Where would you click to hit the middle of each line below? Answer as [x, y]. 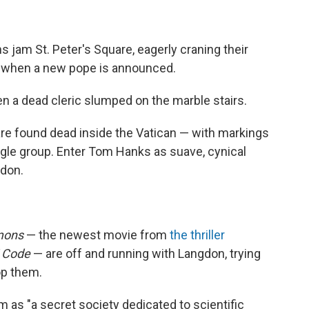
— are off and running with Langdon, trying [146, 253]
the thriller [197, 235]
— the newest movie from [97, 235]
